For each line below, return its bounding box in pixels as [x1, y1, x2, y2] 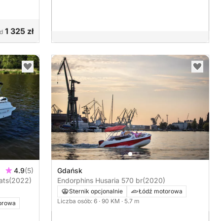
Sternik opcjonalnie [69, 187, 123, 195]
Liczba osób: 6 [57, 197, 99, 205]
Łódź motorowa [139, 187, 183, 195]
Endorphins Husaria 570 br [57, 176, 143, 185]
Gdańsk [57, 166, 82, 175]
